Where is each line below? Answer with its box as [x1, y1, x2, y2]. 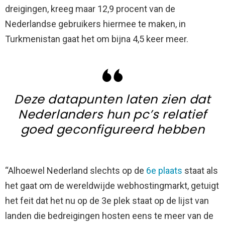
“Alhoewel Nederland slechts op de [5, 165, 146, 176]
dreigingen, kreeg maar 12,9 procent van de [5, 4, 175, 15]
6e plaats [146, 165, 182, 176]
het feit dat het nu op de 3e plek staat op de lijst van [5, 195, 209, 206]
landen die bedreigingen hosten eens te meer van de [5, 210, 213, 221]
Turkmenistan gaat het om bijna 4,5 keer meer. [5, 34, 188, 45]
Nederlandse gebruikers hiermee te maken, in [5, 19, 186, 30]
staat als [182, 165, 218, 176]
